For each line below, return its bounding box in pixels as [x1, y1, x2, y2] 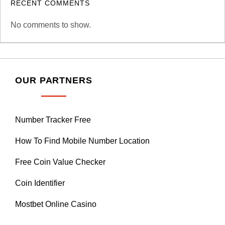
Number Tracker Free [15, 115, 91, 124]
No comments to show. [11, 20, 91, 29]
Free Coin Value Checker [15, 157, 105, 166]
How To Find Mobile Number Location [15, 136, 150, 145]
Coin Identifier [15, 178, 65, 187]
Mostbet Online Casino [15, 199, 96, 208]
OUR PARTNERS [15, 75, 92, 85]
